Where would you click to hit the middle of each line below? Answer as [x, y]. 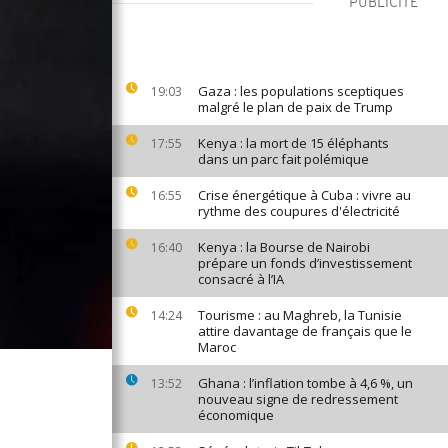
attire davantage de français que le [305, 331]
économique [236, 415]
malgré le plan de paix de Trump [295, 107]
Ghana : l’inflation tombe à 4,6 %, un [305, 383]
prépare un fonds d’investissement [305, 263]
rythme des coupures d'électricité [299, 211]
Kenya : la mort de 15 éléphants [293, 143]
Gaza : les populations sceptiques [301, 91]
